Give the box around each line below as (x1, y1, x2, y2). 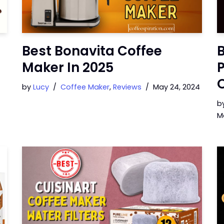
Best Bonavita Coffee (22, 41, 162, 60)
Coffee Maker (60, 81, 109, 92)
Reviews (113, 81, 141, 92)
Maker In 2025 (22, 58, 113, 76)
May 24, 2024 (153, 81, 200, 92)
